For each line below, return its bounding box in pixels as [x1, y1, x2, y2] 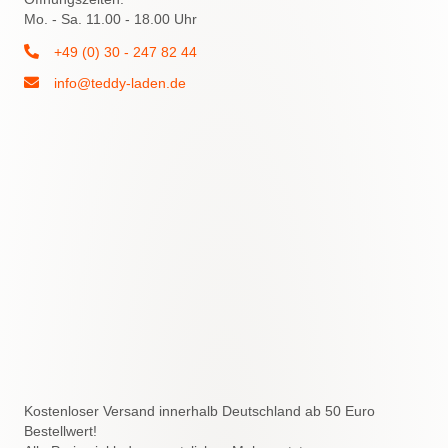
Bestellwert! [24, 422, 97, 439]
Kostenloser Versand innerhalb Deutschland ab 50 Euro [24, 402, 375, 419]
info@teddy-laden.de [54, 74, 186, 91]
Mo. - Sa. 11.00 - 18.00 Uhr [24, 10, 197, 27]
